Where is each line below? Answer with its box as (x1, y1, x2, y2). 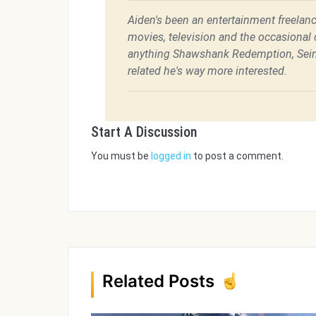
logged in (151, 150, 191, 162)
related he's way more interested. (128, 63, 287, 78)
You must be (91, 150, 151, 162)
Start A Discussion (91, 123, 197, 140)
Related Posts (102, 270, 214, 291)
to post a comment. (191, 150, 284, 162)
